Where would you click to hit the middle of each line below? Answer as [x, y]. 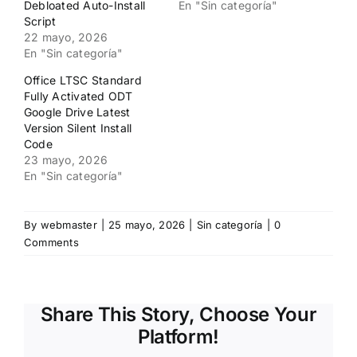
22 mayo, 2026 [66, 37]
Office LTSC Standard [83, 80]
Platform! [178, 337]
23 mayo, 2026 [66, 160]
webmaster [69, 225]
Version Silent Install [78, 128]
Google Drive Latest [77, 112]
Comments [51, 243]
